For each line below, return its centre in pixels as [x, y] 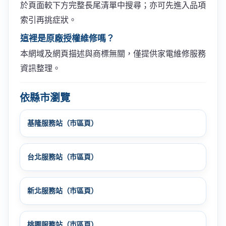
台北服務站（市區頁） [63, 157]
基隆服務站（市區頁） [63, 123]
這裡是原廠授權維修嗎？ [67, 38]
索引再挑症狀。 [48, 20]
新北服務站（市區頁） [63, 190]
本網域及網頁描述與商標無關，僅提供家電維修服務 [113, 53]
